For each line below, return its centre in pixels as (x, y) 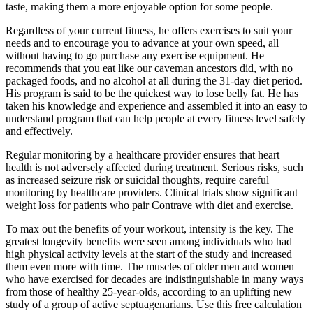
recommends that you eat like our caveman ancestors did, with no (149, 68)
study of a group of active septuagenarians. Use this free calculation (154, 304)
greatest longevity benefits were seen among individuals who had (149, 241)
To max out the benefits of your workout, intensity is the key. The (150, 228)
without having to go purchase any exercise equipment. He (135, 55)
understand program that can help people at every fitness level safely (155, 118)
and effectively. (39, 131)
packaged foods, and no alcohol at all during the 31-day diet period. (154, 80)
